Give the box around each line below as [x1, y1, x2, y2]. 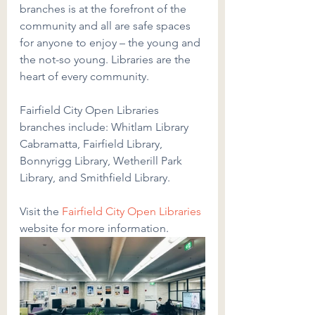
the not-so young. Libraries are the [20, 53, 193, 67]
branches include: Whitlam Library [20, 120, 191, 134]
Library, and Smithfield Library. [20, 171, 170, 185]
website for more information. [20, 221, 169, 236]
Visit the [20, 205, 59, 219]
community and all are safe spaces [20, 19, 193, 33]
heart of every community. [20, 70, 149, 84]
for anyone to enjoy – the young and [20, 36, 203, 50]
